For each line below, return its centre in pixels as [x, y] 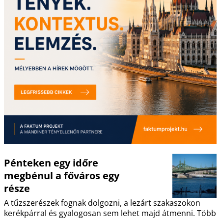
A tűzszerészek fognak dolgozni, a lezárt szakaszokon [102, 203]
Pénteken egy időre [51, 163]
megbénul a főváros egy [61, 176]
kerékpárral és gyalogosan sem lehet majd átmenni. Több [110, 213]
